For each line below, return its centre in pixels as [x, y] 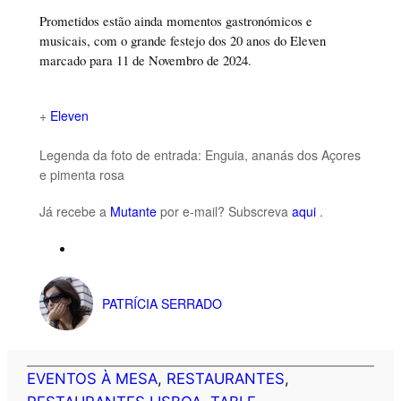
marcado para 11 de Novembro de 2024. [145, 60]
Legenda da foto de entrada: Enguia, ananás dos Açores [200, 155]
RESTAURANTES [226, 379]
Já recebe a [74, 212]
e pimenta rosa [81, 175]
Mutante [133, 212]
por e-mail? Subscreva [224, 212]
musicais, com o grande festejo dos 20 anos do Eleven [182, 40]
